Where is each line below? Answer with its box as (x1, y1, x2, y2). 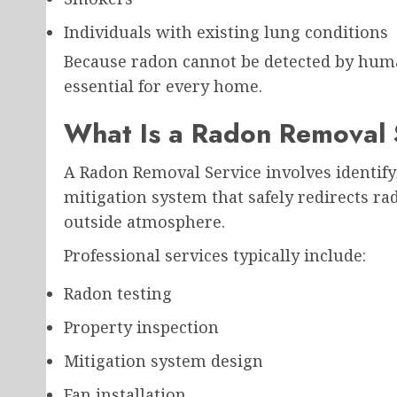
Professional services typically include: (64, 245, 366, 267)
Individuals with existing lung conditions (64, 21, 388, 43)
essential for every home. (64, 75, 262, 97)
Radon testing (64, 283, 172, 305)
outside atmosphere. (64, 211, 225, 233)
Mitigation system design (64, 350, 263, 372)
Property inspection (64, 316, 219, 339)
